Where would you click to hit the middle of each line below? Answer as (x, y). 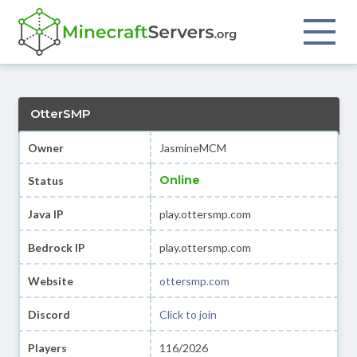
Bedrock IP (56, 247)
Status (45, 180)
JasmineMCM (193, 147)
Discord (49, 314)
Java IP (45, 214)
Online (180, 180)
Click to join (188, 314)
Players (47, 347)
